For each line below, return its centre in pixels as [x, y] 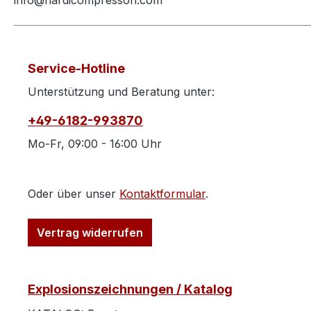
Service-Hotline [76, 69]
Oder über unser [74, 194]
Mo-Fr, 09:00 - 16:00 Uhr [95, 144]
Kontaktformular [162, 194]
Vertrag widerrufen [90, 233]
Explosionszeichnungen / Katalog [130, 289]
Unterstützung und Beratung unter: [121, 92]
